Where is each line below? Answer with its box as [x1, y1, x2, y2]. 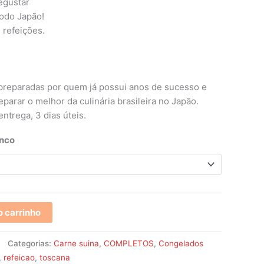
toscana [39, 253, 70, 263]
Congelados [159, 239, 203, 249]
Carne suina [54, 239, 99, 249]
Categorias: [8, 239, 54, 249]
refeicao [4, 253, 35, 263]
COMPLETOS [104, 239, 154, 249]
